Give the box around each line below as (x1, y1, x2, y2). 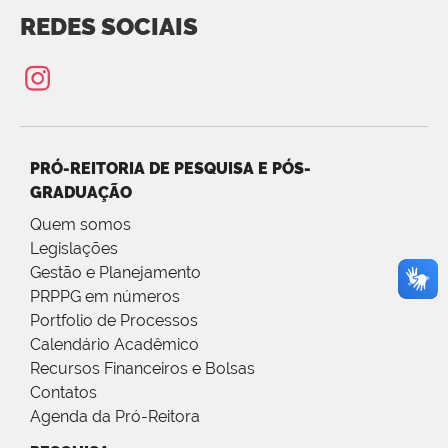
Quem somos (30, 215, 131, 235)
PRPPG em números (30, 287, 180, 307)
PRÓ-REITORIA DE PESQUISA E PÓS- (30, 159, 311, 179)
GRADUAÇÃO (30, 183, 132, 203)
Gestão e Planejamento (30, 263, 201, 283)
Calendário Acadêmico (30, 335, 199, 355)
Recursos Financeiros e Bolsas (30, 359, 255, 379)
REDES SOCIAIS (20, 12, 198, 42)
